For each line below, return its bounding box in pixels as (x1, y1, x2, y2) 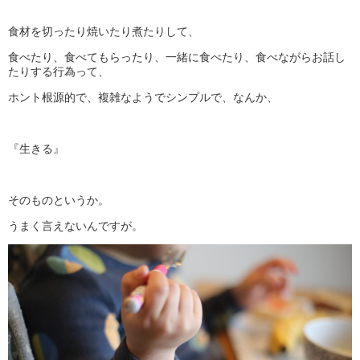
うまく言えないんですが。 (8, 220, 143, 232)
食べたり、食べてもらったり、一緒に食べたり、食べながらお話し (8, 51, 346, 63)
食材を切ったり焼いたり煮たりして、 (8, 26, 199, 38)
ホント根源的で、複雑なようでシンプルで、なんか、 (8, 92, 278, 104)
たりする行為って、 (8, 66, 109, 78)
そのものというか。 (8, 194, 109, 207)
